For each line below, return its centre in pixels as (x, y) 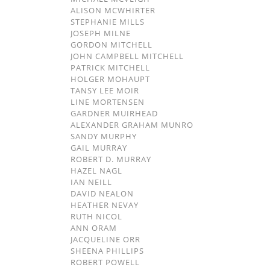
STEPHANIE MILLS (108, 22)
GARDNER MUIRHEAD (114, 113)
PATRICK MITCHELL (110, 67)
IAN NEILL (91, 182)
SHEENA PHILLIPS (107, 251)
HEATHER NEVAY (105, 205)
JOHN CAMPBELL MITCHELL (127, 56)
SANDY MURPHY (104, 136)
